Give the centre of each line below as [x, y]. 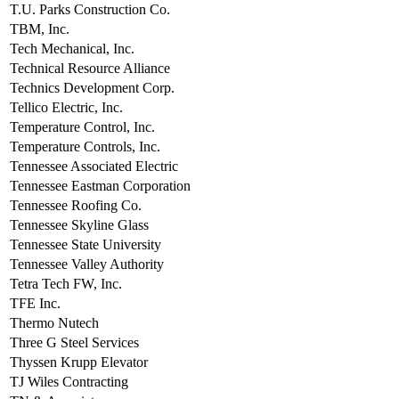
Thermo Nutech [54, 323]
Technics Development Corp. [92, 88]
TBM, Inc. [40, 29]
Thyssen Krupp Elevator [79, 362]
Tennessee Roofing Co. [76, 206]
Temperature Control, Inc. [82, 127]
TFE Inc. [35, 304]
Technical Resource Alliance [90, 69]
